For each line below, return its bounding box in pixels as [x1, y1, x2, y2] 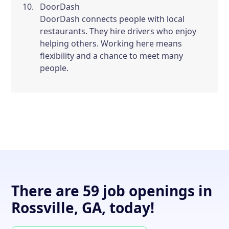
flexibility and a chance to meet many [40, 50, 184, 61]
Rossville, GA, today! [11, 198, 155, 217]
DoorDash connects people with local [40, 13, 185, 25]
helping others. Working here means [40, 38, 182, 49]
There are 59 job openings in [11, 181, 213, 200]
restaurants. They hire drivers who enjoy [40, 26, 197, 37]
